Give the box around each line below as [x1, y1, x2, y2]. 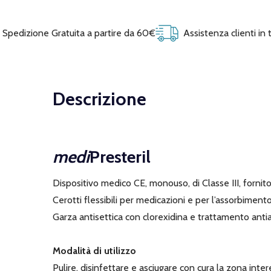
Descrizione [53, 88, 146, 111]
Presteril [90, 146, 151, 168]
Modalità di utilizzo [53, 245, 136, 257]
